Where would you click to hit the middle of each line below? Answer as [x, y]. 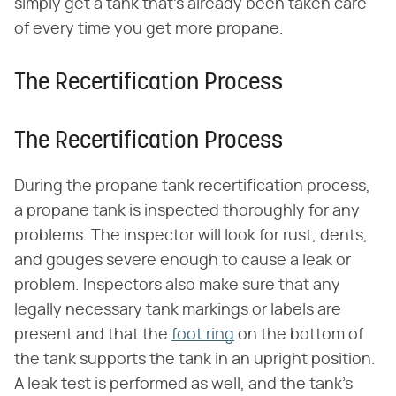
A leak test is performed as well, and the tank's [183, 385]
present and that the [93, 335]
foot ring [203, 335]
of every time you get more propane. [149, 30]
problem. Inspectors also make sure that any [177, 286]
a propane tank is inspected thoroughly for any [187, 212]
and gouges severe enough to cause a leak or [183, 261]
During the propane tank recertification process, [192, 187]
